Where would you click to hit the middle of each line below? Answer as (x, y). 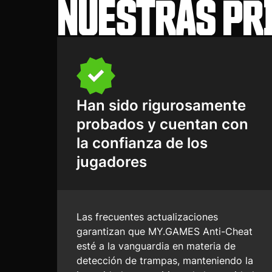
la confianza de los (142, 142)
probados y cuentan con (162, 124)
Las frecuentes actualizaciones (147, 217)
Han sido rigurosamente (161, 105)
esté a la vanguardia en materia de (156, 246)
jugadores (112, 161)
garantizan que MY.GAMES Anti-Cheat (165, 231)
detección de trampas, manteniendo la (165, 260)
